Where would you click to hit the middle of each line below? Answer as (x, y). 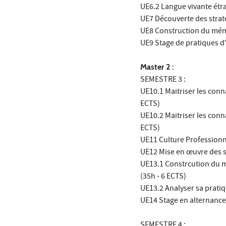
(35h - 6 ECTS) (163, 177)
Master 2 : (157, 67)
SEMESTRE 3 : (163, 80)
